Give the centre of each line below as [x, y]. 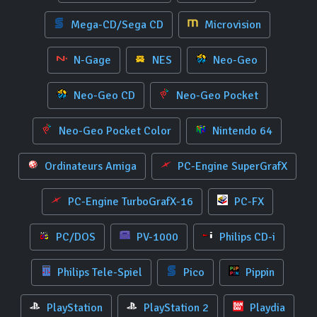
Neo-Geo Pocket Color [114, 131]
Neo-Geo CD [103, 96]
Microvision [231, 25]
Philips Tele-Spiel [98, 272]
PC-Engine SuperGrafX [231, 166]
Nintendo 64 [241, 131]
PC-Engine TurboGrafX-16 [129, 202]
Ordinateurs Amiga [89, 166]
